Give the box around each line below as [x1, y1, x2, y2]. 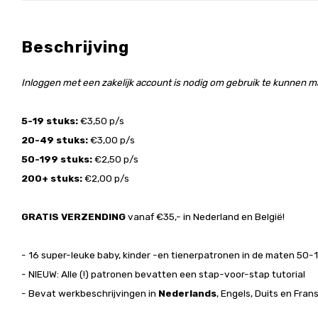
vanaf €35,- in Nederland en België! [128, 211, 285, 222]
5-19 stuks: [21, 115, 80, 126]
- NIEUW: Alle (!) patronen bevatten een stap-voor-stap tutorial [21, 268, 305, 280]
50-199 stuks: [21, 153, 94, 165]
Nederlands [158, 287, 216, 299]
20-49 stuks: [21, 134, 90, 146]
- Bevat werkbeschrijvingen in [21, 287, 158, 299]
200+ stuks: [21, 172, 84, 184]
